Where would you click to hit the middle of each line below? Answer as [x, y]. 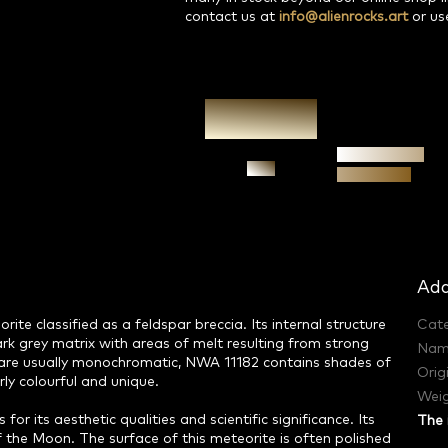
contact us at [232, 17]
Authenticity [381, 154]
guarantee [374, 174]
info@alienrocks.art [344, 17]
